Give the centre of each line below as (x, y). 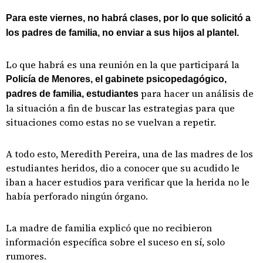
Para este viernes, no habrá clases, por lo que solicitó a (128, 18)
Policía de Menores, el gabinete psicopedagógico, (116, 79)
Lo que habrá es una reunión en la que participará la (123, 65)
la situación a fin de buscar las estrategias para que (120, 108)
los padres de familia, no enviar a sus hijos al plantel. (124, 33)
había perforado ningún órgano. (78, 196)
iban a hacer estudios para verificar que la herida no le (128, 182)
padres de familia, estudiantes (73, 94)
